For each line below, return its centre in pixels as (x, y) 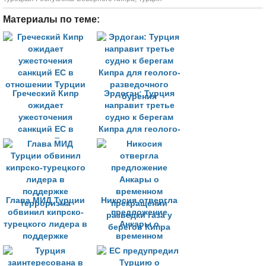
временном (139, 236)
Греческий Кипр (45, 94)
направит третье (139, 105)
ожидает (45, 105)
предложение (139, 212)
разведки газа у (139, 260)
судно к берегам (139, 117)
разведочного (139, 141)
